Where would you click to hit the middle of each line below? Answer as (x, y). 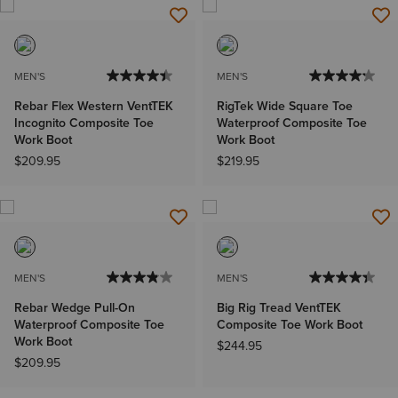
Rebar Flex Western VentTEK (94, 106)
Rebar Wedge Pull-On (75, 307)
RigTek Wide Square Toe (285, 106)
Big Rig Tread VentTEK (279, 307)
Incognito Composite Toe (84, 123)
